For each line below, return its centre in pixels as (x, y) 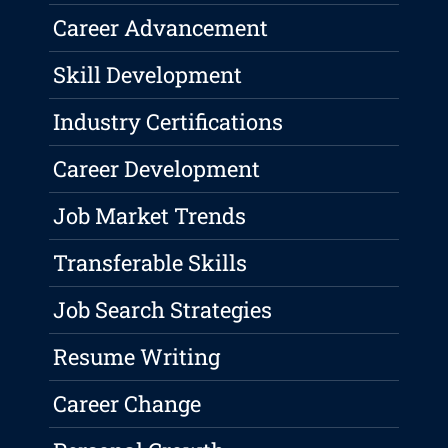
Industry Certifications (168, 122)
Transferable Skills (150, 263)
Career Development (157, 169)
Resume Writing (137, 357)
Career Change (127, 404)
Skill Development (148, 75)
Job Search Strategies (163, 310)
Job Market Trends (150, 216)
